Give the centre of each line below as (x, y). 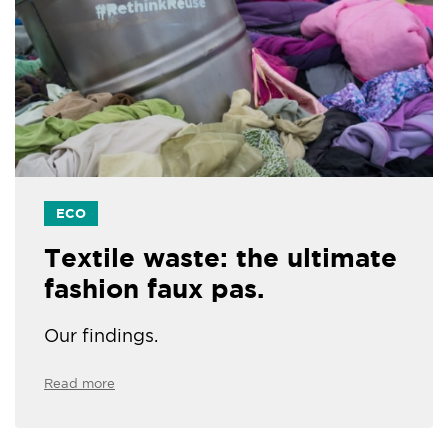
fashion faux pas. (154, 289)
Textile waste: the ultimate (220, 258)
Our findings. (101, 336)
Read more (79, 384)
